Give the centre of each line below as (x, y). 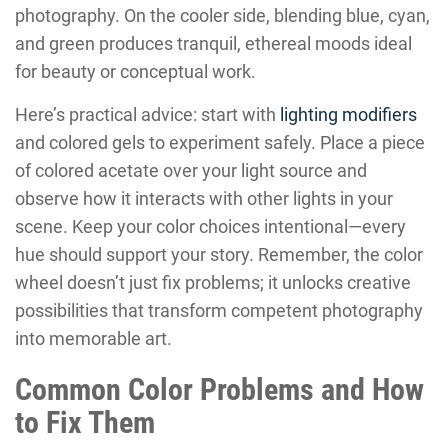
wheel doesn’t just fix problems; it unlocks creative (213, 283)
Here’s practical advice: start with (147, 115)
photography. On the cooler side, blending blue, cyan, (222, 16)
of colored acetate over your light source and (191, 171)
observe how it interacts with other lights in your (204, 199)
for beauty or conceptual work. (135, 72)
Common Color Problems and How (219, 390)
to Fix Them (85, 423)
